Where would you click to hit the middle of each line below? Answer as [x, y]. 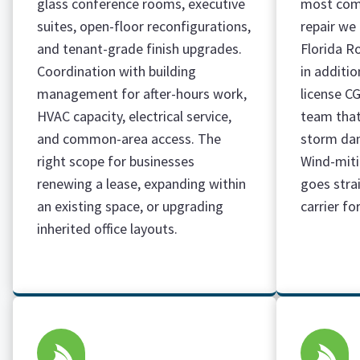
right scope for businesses [116, 161]
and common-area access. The [129, 139]
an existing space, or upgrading [130, 206]
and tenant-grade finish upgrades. [139, 49]
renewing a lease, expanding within [141, 184]
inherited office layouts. [107, 229]
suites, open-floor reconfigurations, [144, 26]
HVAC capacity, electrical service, [134, 116]
